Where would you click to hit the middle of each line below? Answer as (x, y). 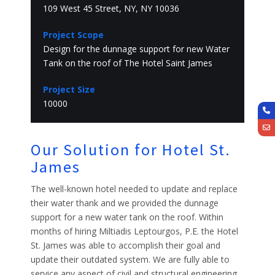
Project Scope (73, 34)
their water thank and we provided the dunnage (125, 203)
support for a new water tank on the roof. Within (127, 217)
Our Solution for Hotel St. (131, 149)
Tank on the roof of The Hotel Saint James (128, 63)
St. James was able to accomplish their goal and (126, 245)
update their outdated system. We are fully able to (130, 259)
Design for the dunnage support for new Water (136, 48)
